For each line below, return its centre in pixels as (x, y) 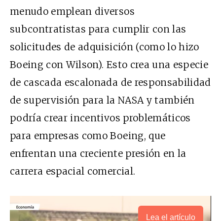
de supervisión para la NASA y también (102, 100)
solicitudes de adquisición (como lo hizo (105, 47)
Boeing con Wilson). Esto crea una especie (109, 64)
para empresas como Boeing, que (88, 135)
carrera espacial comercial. (73, 171)
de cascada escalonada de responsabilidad (110, 82)
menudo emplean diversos (72, 11)
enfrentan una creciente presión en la (98, 153)
